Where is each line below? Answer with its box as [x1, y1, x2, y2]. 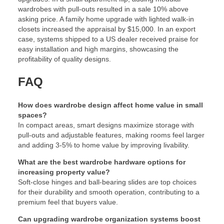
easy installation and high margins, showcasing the [18, 44, 178, 53]
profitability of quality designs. [18, 54, 111, 63]
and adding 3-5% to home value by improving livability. [18, 140, 189, 149]
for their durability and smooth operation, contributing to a [18, 187, 199, 196]
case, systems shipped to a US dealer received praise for [18, 34, 198, 43]
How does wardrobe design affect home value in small [18, 100, 203, 109]
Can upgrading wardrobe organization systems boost [18, 214, 200, 223]
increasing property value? [18, 167, 110, 176]
